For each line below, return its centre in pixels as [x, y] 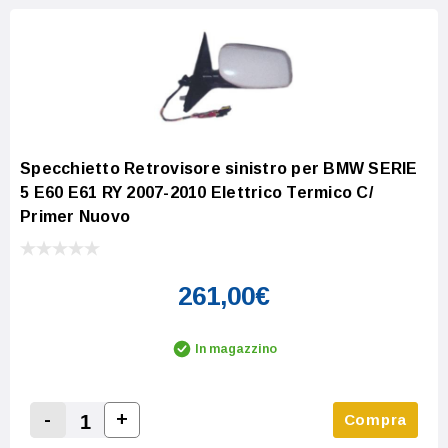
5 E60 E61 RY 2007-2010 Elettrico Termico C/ [196, 193]
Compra [375, 420]
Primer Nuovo [75, 217]
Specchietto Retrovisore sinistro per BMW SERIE [219, 169]
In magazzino [236, 349]
